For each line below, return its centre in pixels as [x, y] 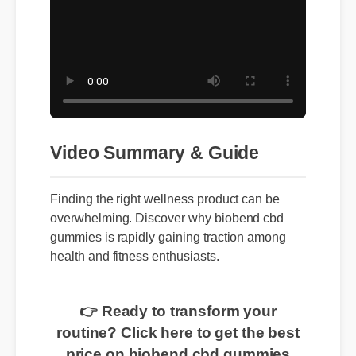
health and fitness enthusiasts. [138, 274]
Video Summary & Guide [159, 166]
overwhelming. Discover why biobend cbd [172, 235]
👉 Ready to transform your [184, 336]
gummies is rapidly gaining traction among [173, 254]
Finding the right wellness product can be [170, 215]
